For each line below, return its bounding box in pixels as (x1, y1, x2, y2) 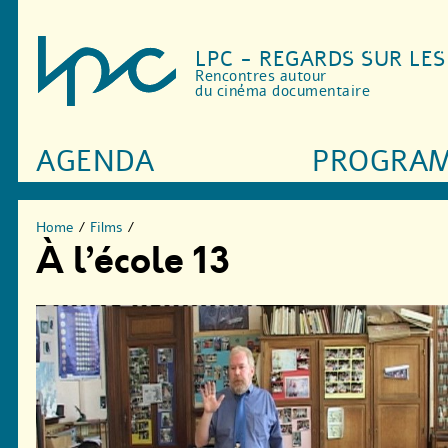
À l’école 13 (36, 235, 230, 287)
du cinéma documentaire (195, 81, 371, 102)
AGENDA (36, 142, 155, 182)
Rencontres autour (195, 66, 327, 87)
